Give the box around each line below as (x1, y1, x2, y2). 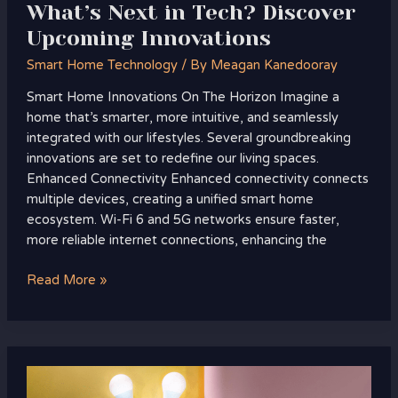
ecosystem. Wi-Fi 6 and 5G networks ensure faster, (26, 212, 339, 228)
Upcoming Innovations (26, 26, 271, 51)
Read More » (26, 273, 107, 289)
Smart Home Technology (26, 57, 178, 73)
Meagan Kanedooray (210, 57, 338, 73)
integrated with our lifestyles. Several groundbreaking (26, 131, 351, 147)
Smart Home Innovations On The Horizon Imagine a (26, 90, 339, 106)
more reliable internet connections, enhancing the (26, 233, 327, 249)
